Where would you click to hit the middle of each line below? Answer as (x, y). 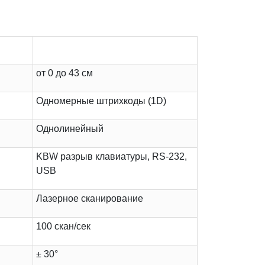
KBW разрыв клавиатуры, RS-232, (112, 157)
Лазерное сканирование (90, 199)
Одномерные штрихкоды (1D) (101, 101)
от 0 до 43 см (64, 73)
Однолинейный (70, 129)
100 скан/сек (63, 227)
